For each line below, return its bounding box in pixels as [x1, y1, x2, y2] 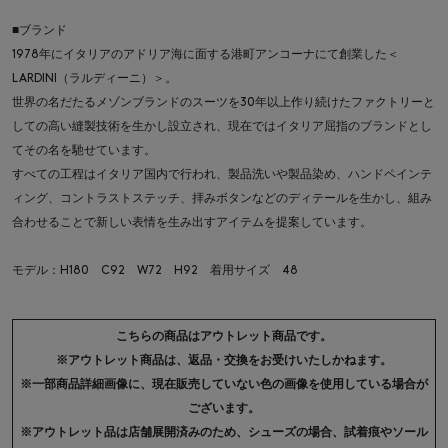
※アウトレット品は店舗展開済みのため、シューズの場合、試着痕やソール [20, 426, 428, 439]
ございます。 [188, 402, 260, 415]
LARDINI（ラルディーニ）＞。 [12, 72, 177, 85]
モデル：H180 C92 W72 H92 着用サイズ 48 [12, 264, 298, 277]
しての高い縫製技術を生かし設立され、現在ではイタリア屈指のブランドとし [12, 120, 432, 133]
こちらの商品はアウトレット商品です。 [116, 330, 332, 343]
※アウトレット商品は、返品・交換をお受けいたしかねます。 [56, 354, 392, 367]
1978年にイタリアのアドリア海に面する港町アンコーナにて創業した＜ [12, 48, 399, 61]
